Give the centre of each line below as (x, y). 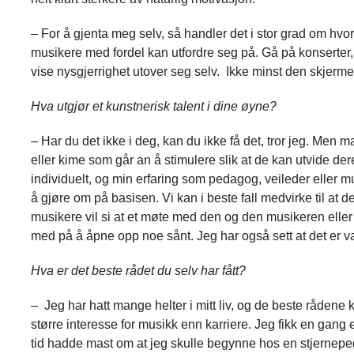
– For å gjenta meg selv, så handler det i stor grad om (180, 33)
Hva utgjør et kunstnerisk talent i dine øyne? (153, 106)
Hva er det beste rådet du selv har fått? (138, 270)
